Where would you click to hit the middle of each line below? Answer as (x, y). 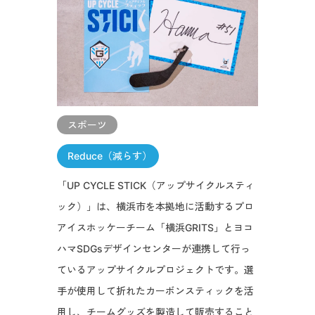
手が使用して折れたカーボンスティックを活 (155, 290)
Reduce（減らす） (109, 155)
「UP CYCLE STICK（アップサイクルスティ (155, 185)
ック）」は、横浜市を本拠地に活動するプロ (155, 206)
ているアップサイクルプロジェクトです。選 (155, 269)
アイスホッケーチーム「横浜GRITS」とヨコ (155, 227)
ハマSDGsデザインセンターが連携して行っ (153, 248)
